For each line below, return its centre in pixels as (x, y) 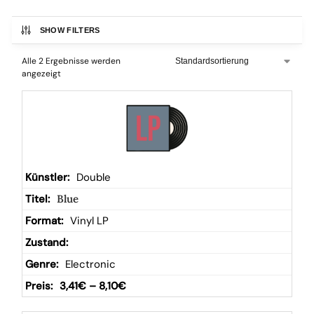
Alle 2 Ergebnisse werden (71, 61)
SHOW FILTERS (70, 30)
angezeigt (41, 74)
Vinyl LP (89, 221)
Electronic (90, 264)
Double (94, 177)
